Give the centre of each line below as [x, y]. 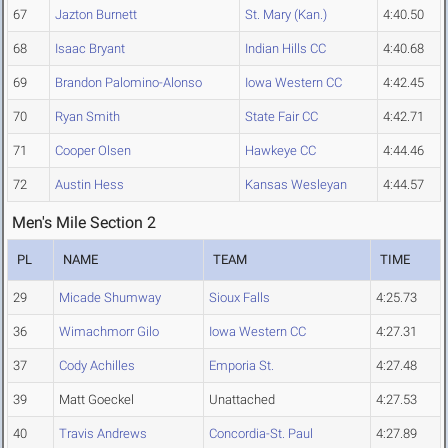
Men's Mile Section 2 [84, 223]
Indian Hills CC [285, 49]
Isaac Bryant [90, 49]
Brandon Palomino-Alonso [128, 83]
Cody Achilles [97, 366]
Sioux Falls [239, 298]
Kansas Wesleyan [296, 185]
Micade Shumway [110, 298]
